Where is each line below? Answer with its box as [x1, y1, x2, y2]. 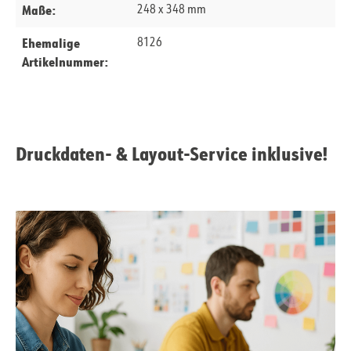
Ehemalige [22, 34, 80, 52]
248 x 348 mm [136, 4, 206, 17]
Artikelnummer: [22, 53, 108, 71]
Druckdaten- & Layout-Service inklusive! [16, 141, 328, 166]
